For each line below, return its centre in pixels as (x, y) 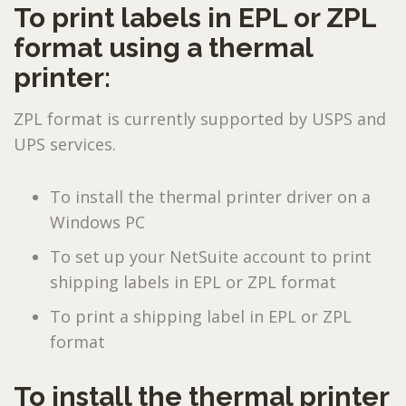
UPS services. (65, 144)
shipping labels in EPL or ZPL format (193, 281)
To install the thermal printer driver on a (210, 196)
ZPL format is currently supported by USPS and (200, 118)
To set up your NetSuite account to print (211, 256)
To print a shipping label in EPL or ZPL (201, 316)
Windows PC (97, 222)
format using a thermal (163, 47)
